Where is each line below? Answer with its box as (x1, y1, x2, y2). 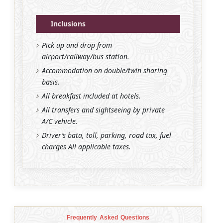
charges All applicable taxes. (42, 141, 131, 151)
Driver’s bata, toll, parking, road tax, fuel (42, 130, 171, 140)
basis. (42, 77, 60, 87)
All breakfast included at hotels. (42, 91, 141, 101)
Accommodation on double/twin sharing (42, 65, 167, 75)
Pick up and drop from (42, 40, 112, 50)
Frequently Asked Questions (67, 214, 149, 221)
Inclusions (51, 18, 86, 28)
